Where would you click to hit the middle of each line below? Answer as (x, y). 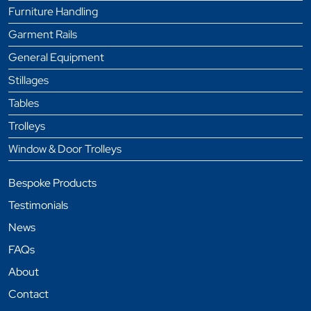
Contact (28, 294)
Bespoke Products (52, 183)
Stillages (28, 81)
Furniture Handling (53, 12)
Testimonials (38, 205)
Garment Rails (43, 35)
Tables (24, 103)
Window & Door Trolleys (65, 149)
